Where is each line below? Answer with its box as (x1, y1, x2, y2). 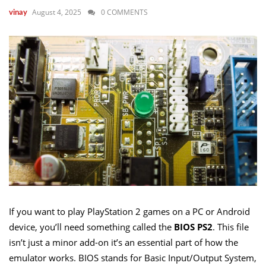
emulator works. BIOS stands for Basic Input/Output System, (9, 251, 256, 264)
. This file (213, 220, 249, 233)
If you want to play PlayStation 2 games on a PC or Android (9, 205, 250, 217)
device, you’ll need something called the (9, 220, 174, 233)
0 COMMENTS (101, 7, 148, 17)
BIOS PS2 (174, 220, 213, 233)
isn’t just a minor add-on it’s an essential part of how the (9, 236, 238, 248)
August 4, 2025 (32, 7, 81, 17)
